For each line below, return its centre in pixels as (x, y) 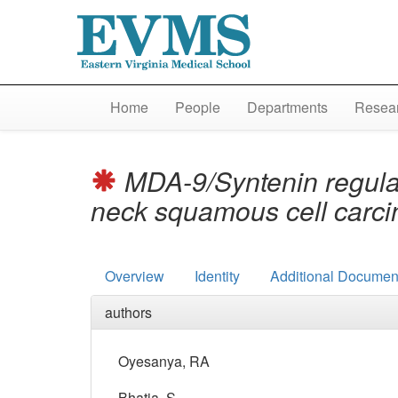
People (197, 107)
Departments (287, 107)
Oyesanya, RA (164, 362)
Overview (135, 276)
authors (128, 313)
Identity (217, 276)
